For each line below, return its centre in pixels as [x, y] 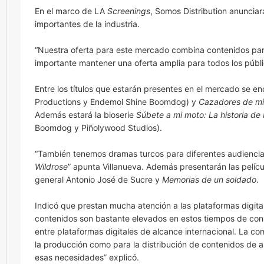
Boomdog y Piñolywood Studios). [98, 128]
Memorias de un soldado [209, 179]
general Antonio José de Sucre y [98, 179]
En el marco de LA [71, 11]
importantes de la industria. [87, 24]
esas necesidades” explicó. [87, 257]
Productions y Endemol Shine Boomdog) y [117, 102]
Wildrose [51, 166]
